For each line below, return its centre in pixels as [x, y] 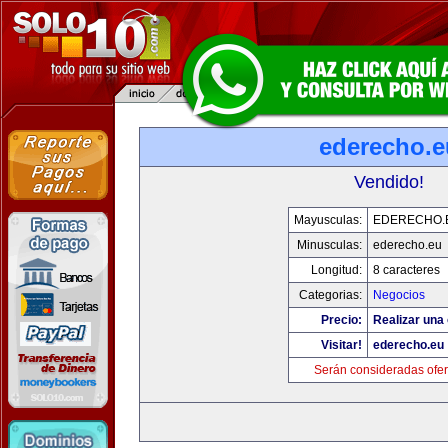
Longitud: [336, 270]
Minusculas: [329, 245]
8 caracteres [406, 270]
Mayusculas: [327, 220]
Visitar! [341, 345]
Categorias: [330, 295]
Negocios [398, 295]
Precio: [341, 320]
